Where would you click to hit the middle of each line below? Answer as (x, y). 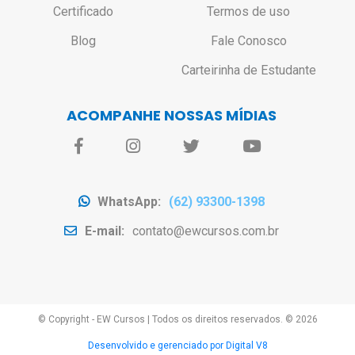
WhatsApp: (129, 201)
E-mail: (105, 231)
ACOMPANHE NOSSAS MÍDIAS (172, 115)
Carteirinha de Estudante (248, 70)
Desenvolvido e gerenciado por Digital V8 (177, 345)
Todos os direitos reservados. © (223, 319)
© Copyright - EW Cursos (91, 319)
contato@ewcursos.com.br (206, 231)
